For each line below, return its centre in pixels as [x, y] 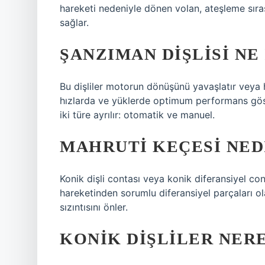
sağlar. [74, 22]
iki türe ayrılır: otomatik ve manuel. [137, 115]
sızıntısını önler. [94, 207]
